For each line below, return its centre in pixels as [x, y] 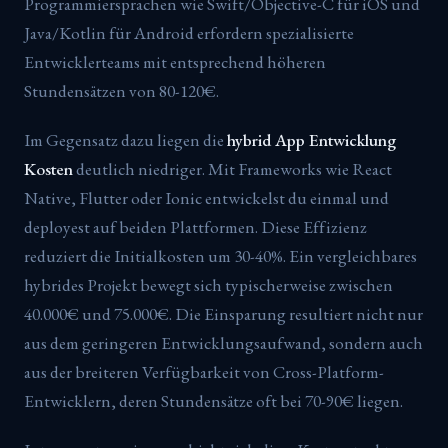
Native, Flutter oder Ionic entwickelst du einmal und [206, 197]
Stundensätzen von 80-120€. [121, 90]
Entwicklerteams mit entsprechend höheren [175, 61]
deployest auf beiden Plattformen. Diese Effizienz [195, 226]
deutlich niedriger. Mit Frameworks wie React [232, 168]
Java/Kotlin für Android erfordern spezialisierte [189, 32]
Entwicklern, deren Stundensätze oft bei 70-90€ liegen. [213, 400]
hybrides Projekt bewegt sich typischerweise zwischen [208, 284]
